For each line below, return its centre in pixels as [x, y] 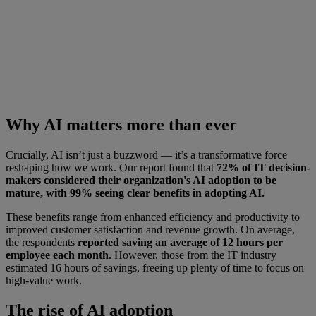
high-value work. [44, 280]
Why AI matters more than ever [121, 124]
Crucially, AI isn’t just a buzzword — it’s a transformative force [146, 154]
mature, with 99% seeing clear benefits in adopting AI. [135, 193]
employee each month [57, 255]
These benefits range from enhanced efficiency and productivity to [153, 217]
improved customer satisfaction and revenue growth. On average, [150, 229]
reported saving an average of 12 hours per [180, 242]
